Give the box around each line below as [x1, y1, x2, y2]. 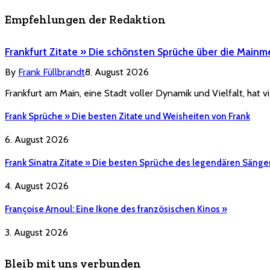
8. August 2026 [85, 66, 149, 78]
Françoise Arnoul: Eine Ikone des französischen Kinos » [5, 203, 227, 215]
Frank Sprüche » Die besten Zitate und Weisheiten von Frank [5, 110, 250, 122]
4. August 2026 [5, 180, 69, 192]
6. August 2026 [5, 133, 69, 145]
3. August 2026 [5, 226, 68, 238]
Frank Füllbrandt [18, 66, 85, 78]
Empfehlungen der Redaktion [5, 13, 166, 27]
